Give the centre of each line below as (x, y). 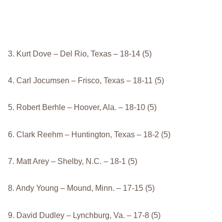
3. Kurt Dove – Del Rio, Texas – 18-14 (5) (80, 53)
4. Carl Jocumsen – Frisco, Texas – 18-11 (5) (86, 81)
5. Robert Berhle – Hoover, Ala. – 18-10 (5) (83, 107)
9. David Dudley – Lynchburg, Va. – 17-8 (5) (84, 215)
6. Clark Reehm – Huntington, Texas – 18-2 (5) (89, 134)
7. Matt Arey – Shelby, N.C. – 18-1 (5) (73, 161)
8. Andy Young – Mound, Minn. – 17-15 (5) (82, 188)
